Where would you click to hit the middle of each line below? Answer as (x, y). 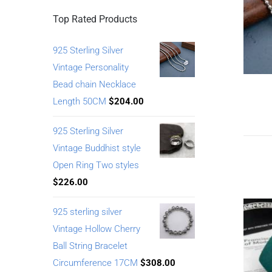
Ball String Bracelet (90, 246)
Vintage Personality (91, 67)
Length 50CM (80, 101)
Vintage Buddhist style (97, 148)
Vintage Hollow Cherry (97, 229)
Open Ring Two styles (96, 165)
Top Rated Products (95, 19)
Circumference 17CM (95, 263)
